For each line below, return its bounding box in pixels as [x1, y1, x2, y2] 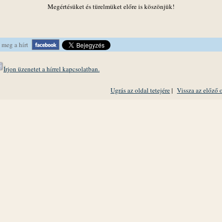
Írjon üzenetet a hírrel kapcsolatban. [3, 64, 100, 73]
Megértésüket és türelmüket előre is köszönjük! [48, 2, 174, 11]
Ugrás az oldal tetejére [111, 86, 170, 95]
